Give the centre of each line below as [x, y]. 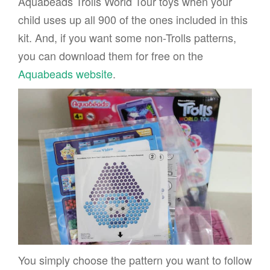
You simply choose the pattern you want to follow [135, 259]
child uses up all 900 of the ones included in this [133, 19]
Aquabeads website [65, 73]
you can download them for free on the [111, 55]
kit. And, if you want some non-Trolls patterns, [127, 37]
